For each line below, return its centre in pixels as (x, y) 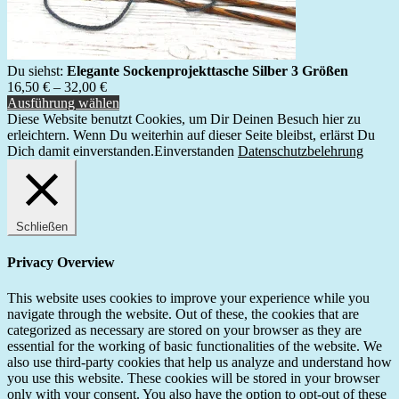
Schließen (42, 227)
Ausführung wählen (63, 103)
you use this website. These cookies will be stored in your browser (193, 378)
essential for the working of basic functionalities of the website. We (195, 346)
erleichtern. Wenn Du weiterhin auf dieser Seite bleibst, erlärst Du (191, 135)
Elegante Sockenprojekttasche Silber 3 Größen (208, 71)
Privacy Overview (61, 263)
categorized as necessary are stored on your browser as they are (184, 330)
